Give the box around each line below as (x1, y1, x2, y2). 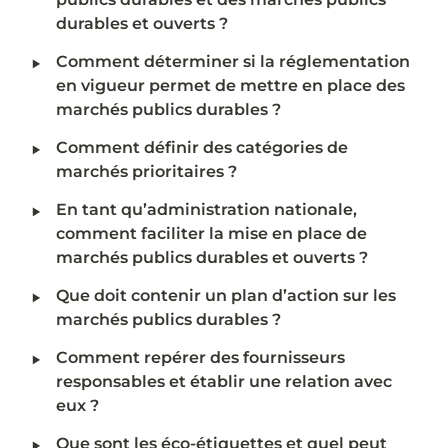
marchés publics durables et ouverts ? (56, 248, 368, 267)
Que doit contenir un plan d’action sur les (56, 286, 396, 305)
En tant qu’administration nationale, (56, 200, 357, 219)
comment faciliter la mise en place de (56, 224, 367, 243)
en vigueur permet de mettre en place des (56, 76, 405, 95)
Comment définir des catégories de (56, 138, 348, 157)
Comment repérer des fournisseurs (56, 348, 345, 367)
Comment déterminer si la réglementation (56, 52, 410, 71)
